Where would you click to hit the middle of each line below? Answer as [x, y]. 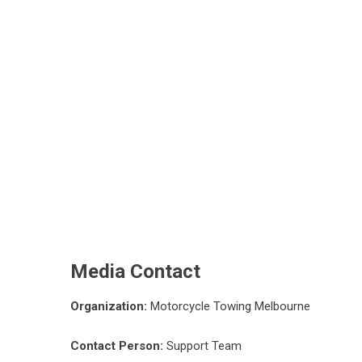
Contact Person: [117, 346]
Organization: [109, 306]
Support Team [202, 346]
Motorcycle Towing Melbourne [229, 306]
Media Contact [135, 271]
